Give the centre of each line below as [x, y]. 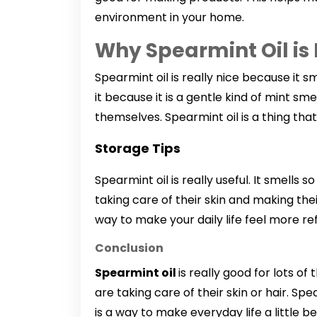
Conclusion [129, 248]
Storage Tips [138, 148]
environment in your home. [169, 17]
